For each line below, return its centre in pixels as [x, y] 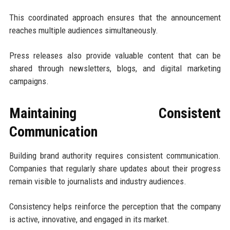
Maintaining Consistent [115, 113]
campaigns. [29, 81]
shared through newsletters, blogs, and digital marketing [115, 68]
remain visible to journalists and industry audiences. [98, 181]
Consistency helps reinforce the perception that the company [115, 206]
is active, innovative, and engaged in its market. [89, 219]
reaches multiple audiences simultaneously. [83, 30]
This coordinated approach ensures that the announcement [115, 17]
